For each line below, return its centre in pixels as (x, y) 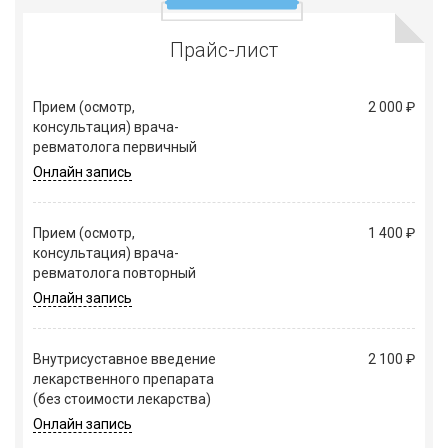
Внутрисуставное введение (124, 359)
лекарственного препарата (123, 379)
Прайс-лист (224, 50)
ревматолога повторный (114, 273)
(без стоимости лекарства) (122, 399)
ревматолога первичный (115, 147)
